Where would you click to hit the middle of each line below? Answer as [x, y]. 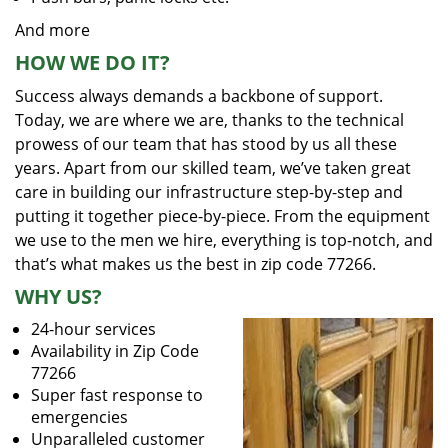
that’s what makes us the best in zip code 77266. [195, 264]
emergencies [79, 417]
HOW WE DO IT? [92, 62]
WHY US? [58, 296]
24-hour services [93, 329]
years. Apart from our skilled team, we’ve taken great [213, 168]
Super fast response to [117, 395]
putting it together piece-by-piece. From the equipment [222, 216]
